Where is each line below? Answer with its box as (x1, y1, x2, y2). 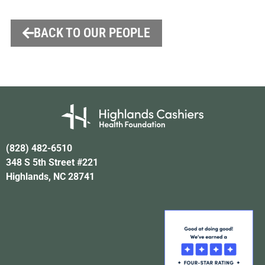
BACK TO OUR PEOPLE (33, 25, 150, 40)
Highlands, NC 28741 (6, 170, 95, 182)
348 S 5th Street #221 (6, 156, 98, 168)
